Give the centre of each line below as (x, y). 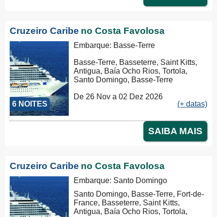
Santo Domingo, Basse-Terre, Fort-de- (139, 194)
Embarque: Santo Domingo (121, 180)
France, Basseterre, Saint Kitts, (127, 203)
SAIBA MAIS (175, 131)
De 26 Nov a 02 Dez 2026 (118, 97)
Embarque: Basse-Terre (115, 45)
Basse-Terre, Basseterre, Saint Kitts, (136, 62)
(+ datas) (192, 104)
